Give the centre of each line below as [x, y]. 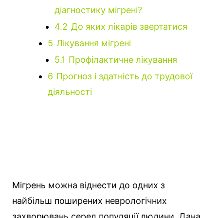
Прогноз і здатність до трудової [124, 76]
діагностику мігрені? [98, 10]
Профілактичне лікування [123, 60]
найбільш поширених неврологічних [90, 201]
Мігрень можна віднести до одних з [89, 185]
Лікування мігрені [94, 43]
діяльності [70, 92]
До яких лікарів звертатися [129, 27]
